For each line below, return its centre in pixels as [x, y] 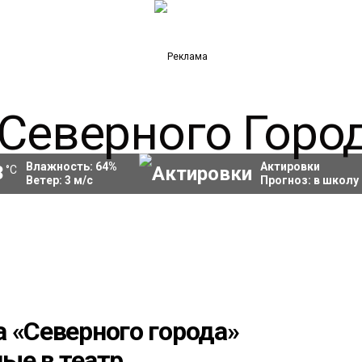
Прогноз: [286, 180]
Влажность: [60, 166]
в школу [336, 180]
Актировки [290, 166]
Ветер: [45, 180]
